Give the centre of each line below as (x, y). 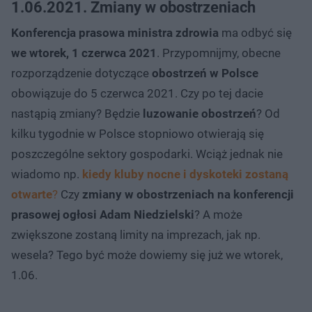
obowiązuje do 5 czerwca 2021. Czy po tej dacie (137, 93)
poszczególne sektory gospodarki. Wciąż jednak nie (147, 154)
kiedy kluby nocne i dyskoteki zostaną (185, 174)
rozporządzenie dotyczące (81, 73)
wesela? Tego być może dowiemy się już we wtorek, (147, 255)
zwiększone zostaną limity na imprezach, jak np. (136, 234)
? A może (218, 214)
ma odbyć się (255, 32)
